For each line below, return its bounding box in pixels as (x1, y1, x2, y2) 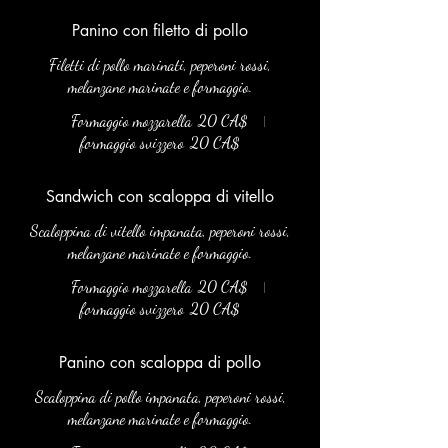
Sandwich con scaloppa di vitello (46, 186, 274, 207)
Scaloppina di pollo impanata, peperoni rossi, (34, 387, 286, 406)
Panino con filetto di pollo (72, 20, 248, 41)
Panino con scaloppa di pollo (59, 352, 261, 373)
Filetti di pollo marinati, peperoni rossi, (49, 55, 271, 74)
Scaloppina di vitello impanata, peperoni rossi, (30, 221, 290, 240)
